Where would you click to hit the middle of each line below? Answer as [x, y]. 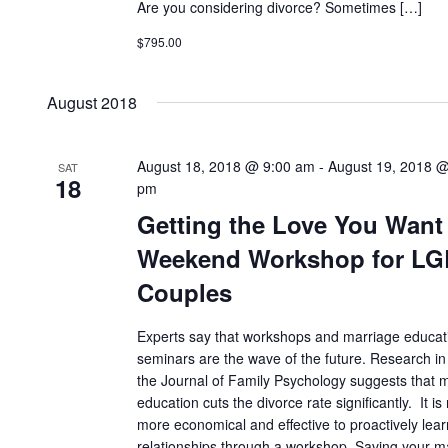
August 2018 [92, 102]
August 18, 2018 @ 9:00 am [226, 166]
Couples [184, 292]
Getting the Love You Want [290, 224]
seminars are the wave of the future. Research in [291, 358]
